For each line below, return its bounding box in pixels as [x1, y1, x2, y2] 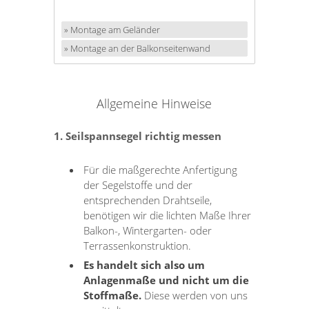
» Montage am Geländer [64, 23, 161, 37]
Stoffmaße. [83, 288, 142, 302]
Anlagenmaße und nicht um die [83, 272, 250, 287]
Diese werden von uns [141, 288, 248, 302]
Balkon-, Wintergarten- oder [83, 223, 212, 237]
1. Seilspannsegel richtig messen [54, 128, 222, 143]
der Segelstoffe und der [83, 177, 193, 192]
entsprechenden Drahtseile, [83, 192, 212, 207]
